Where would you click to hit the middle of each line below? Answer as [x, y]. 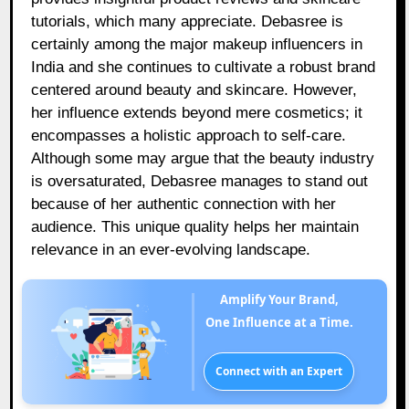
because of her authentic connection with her [184, 204]
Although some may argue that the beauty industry [203, 159]
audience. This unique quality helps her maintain [195, 227]
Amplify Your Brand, [283, 300]
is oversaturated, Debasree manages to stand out [200, 182]
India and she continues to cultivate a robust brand [204, 68]
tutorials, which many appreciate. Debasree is [188, 22]
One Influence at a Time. [279, 323]
